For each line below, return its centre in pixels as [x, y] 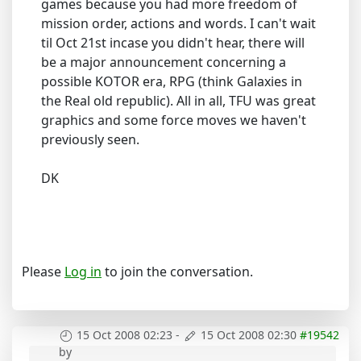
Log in [83, 271]
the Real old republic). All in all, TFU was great [178, 100]
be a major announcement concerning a [164, 62]
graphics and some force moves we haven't [174, 120]
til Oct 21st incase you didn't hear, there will [173, 42]
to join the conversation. [177, 271]
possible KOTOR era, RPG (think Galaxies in [172, 81]
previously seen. [90, 139]
